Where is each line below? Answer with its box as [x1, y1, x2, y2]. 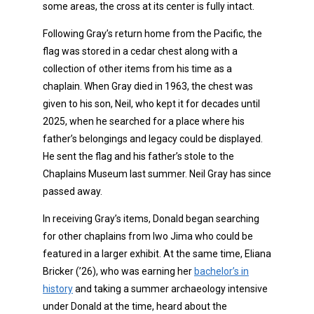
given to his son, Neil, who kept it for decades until [43, 97, 260, 109]
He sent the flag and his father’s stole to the [43, 150, 234, 162]
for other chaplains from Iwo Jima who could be [43, 230, 253, 242]
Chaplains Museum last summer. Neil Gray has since [43, 168, 271, 179]
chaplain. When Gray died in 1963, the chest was [43, 80, 253, 92]
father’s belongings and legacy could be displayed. [43, 132, 263, 144]
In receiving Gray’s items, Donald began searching [43, 212, 259, 224]
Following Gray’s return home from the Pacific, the [43, 27, 262, 39]
